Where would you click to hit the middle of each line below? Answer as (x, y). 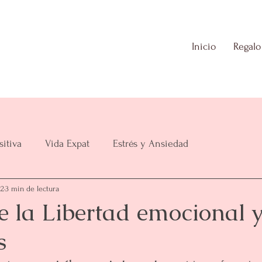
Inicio (204, 46)
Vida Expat (67, 143)
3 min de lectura (32, 188)
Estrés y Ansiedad (151, 143)
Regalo (247, 46)
